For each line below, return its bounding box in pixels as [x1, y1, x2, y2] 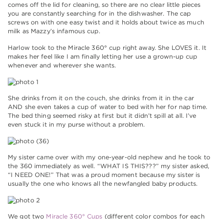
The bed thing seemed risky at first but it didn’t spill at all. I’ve [8, 112, 197, 120]
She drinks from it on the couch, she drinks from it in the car [8, 94, 194, 102]
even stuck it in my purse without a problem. [8, 121, 145, 129]
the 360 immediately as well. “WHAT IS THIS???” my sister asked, [8, 162, 209, 170]
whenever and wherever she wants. [8, 62, 116, 69]
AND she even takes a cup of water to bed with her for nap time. [8, 103, 207, 111]
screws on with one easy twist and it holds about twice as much [8, 19, 204, 26]
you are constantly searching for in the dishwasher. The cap [8, 10, 191, 18]
